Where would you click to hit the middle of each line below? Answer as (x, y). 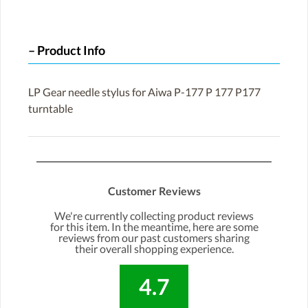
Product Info (71, 51)
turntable (51, 108)
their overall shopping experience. (154, 248)
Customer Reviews (154, 190)
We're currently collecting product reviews (154, 215)
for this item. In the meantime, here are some (154, 226)
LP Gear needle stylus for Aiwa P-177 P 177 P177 (144, 91)
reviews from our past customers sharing (154, 237)
